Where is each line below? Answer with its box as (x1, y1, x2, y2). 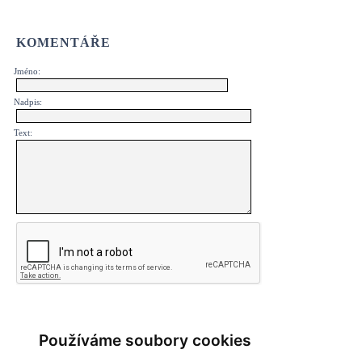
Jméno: (14, 66, 40, 77)
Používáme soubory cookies (39, 330, 251, 350)
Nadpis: (14, 97, 42, 107)
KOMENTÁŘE (16, 36, 111, 50)
